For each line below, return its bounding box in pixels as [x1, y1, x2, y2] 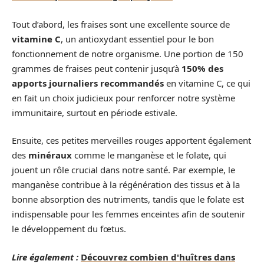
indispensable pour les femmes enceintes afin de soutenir [12, 208, 245, 220]
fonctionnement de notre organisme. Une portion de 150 [12, 47, 243, 60]
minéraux [28, 149, 72, 161]
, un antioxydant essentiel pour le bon [61, 32, 214, 45]
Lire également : [12, 250, 78, 263]
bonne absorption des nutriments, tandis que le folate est [12, 193, 244, 205]
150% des [181, 62, 223, 74]
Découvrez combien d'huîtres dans [81, 250, 235, 263]
